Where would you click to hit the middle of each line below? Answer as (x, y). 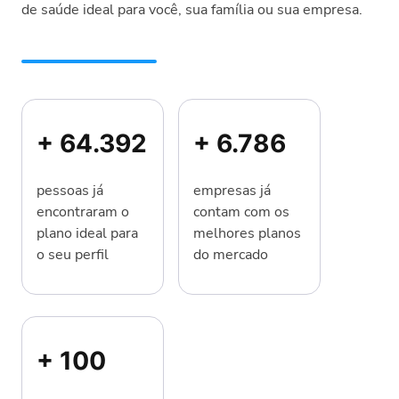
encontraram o (83, 212)
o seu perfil (73, 254)
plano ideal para (87, 233)
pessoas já (70, 190)
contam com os (241, 212)
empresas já (232, 190)
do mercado (231, 254)
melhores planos (247, 233)
